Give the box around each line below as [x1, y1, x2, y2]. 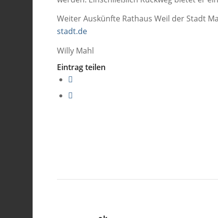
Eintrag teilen [57, 62, 106, 73]
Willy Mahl [57, 45, 94, 56]
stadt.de [57, 26, 88, 37]
